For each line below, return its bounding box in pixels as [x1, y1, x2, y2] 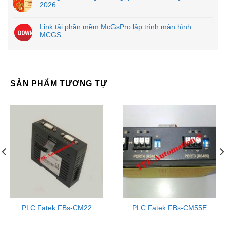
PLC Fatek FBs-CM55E [132, 204, 207, 212]
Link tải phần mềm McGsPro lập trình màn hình [40, 22, 191, 31]
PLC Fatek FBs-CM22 [21, 204, 92, 212]
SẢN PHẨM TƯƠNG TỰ [10, 79, 107, 88]
